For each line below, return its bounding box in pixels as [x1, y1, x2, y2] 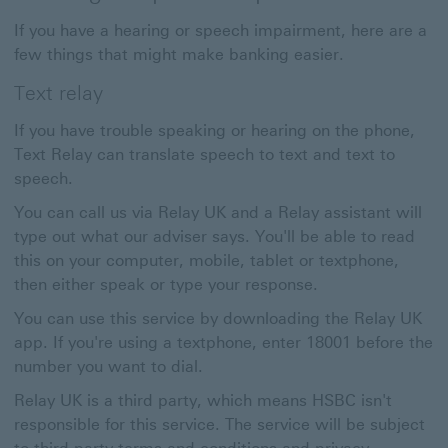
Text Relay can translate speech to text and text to [14, 145, 395, 164]
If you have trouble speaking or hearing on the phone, [14, 121, 415, 140]
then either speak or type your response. [14, 275, 318, 294]
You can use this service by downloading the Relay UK [14, 309, 422, 328]
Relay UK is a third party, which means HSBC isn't [14, 391, 392, 410]
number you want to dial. [14, 357, 203, 376]
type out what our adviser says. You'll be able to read [14, 227, 415, 246]
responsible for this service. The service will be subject [14, 415, 425, 434]
